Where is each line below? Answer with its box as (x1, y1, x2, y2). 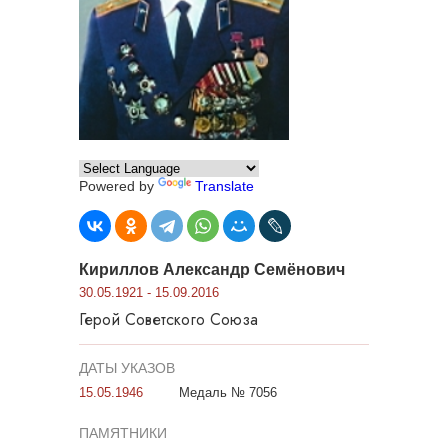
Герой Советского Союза (79, 308, 258, 331)
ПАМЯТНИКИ (79, 425, 167, 441)
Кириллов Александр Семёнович (79, 261, 345, 278)
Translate (195, 178, 254, 194)
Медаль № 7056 (179, 385, 277, 400)
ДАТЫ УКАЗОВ (79, 360, 175, 376)
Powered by (79, 178, 158, 194)
